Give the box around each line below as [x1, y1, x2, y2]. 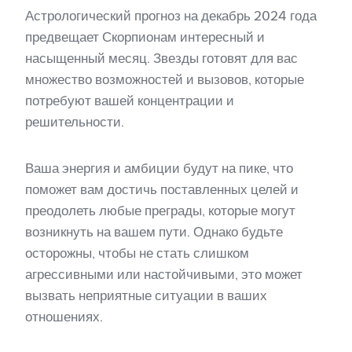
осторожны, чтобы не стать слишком [25, 245, 249, 261]
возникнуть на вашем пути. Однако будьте [25, 224, 283, 240]
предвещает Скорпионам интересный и [25, 29, 265, 45]
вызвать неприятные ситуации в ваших [25, 288, 267, 303]
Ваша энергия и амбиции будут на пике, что [25, 160, 293, 176]
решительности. [25, 114, 124, 130]
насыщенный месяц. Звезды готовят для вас [25, 50, 298, 66]
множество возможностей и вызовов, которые [25, 71, 304, 87]
